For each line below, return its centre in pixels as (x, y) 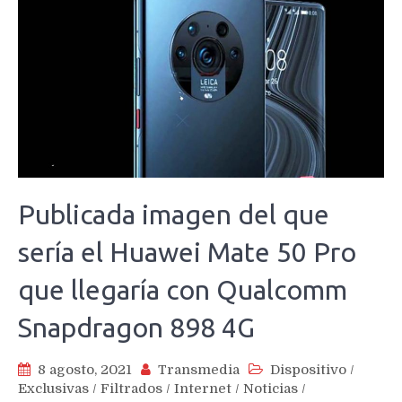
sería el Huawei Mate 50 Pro (187, 253)
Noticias (271, 389)
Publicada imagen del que (174, 215)
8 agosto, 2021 (85, 370)
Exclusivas (53, 389)
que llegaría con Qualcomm (183, 290)
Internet (203, 389)
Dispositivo (308, 370)
